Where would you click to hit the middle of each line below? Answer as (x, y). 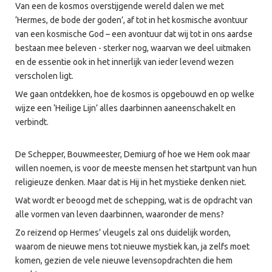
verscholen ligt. (44, 76)
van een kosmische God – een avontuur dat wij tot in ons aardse (134, 34)
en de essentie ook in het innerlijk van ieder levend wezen (124, 62)
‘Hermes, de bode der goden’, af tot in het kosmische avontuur (131, 20)
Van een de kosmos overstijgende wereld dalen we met (120, 6)
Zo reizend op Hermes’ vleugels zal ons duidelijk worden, (123, 233)
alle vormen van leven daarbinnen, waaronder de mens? (121, 214)
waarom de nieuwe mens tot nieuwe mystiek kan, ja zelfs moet (132, 246)
